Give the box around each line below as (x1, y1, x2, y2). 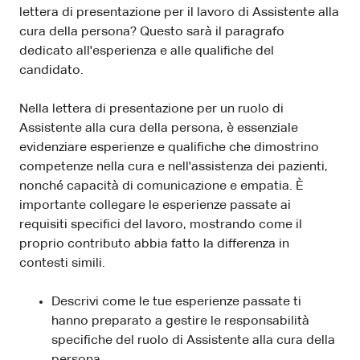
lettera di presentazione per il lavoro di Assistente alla (19, 6, 339, 19)
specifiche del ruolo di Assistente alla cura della (51, 333, 335, 347)
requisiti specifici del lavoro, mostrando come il (19, 218, 302, 231)
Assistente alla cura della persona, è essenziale (19, 121, 298, 135)
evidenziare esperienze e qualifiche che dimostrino (19, 141, 319, 154)
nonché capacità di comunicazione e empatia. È (19, 179, 304, 193)
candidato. (19, 63, 84, 77)
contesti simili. (19, 256, 105, 270)
